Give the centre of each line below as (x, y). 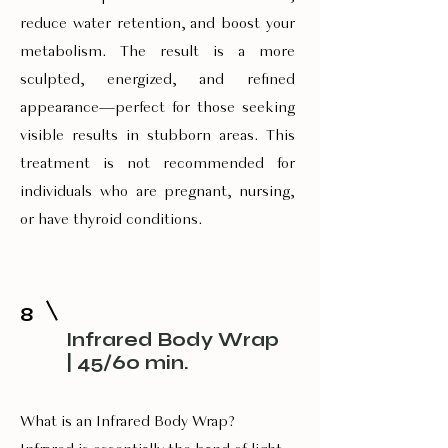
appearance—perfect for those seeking (157, 108)
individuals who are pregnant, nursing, (157, 192)
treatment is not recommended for (157, 164)
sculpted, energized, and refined (157, 80)
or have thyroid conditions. (111, 220)
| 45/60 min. (127, 362)
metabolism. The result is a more (157, 52)
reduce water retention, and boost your (157, 24)
